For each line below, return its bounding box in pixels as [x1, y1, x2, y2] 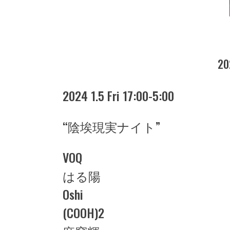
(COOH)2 [63, 203, 104, 222]
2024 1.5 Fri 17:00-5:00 [63, 86, 174, 105]
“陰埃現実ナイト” [63, 117, 160, 136]
